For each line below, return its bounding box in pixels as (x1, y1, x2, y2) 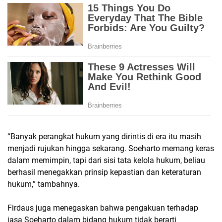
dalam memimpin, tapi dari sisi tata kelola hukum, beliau (7, 156, 205, 166)
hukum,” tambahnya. (7, 179, 80, 189)
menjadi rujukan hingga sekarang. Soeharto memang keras (7, 144, 214, 154)
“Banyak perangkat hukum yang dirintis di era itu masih (7, 132, 201, 142)
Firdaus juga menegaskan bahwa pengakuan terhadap (7, 203, 198, 213)
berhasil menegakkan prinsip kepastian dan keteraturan (7, 167, 201, 177)
